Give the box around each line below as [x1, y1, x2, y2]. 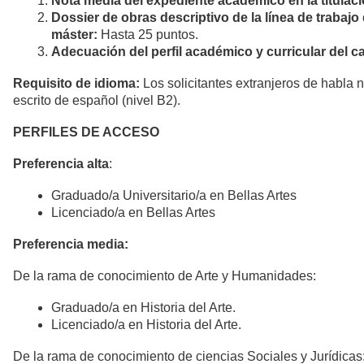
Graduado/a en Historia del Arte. [51, 300, 236, 314]
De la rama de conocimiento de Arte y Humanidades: [13, 268, 316, 283]
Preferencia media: [13, 236, 128, 251]
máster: [51, 27, 97, 41]
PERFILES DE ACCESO [13, 124, 159, 139]
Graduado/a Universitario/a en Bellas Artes [51, 188, 297, 202]
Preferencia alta [13, 156, 109, 171]
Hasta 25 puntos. [97, 27, 198, 41]
